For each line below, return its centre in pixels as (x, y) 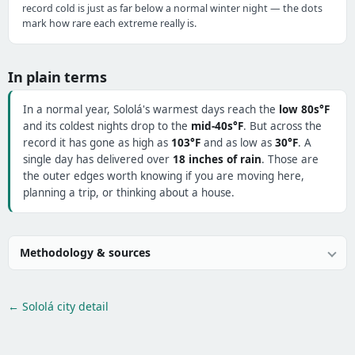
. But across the (282, 126)
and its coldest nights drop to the (107, 126)
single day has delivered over (98, 160)
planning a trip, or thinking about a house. (129, 193)
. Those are (290, 160)
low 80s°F (304, 110)
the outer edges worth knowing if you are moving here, (164, 176)
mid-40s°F (217, 126)
